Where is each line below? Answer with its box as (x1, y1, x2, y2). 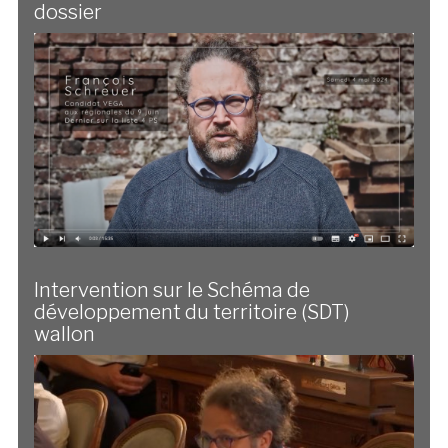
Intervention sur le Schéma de (33, 277, 310, 302)
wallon (33, 321, 95, 346)
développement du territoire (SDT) (33, 299, 350, 324)
